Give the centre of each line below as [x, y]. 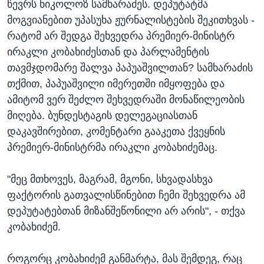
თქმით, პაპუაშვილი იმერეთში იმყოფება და [116, 84]
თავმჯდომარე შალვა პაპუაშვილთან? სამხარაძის [130, 68]
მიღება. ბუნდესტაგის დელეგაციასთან [102, 116]
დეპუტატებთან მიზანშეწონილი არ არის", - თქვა [126, 211]
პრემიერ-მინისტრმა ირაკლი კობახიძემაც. [112, 148]
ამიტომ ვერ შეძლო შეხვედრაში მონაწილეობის [126, 100]
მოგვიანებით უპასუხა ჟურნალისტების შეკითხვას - [131, 20]
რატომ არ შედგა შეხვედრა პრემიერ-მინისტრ [121, 36]
